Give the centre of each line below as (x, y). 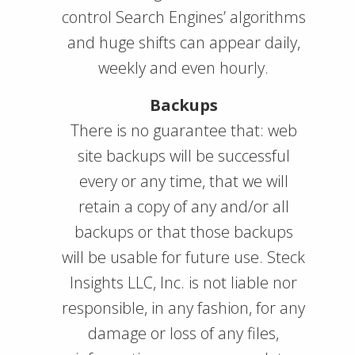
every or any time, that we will (183, 181)
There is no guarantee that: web (183, 130)
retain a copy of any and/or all (183, 206)
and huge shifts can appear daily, (183, 42)
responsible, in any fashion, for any (183, 308)
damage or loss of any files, (183, 333)
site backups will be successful (183, 156)
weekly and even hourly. (183, 68)
